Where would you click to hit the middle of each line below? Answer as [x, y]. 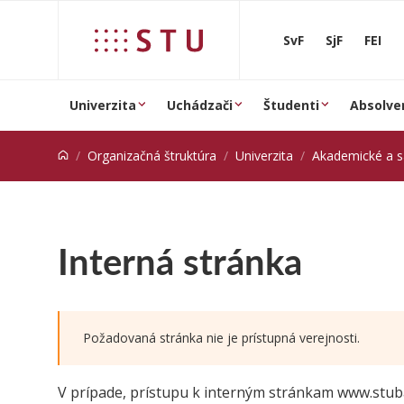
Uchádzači [200, 105]
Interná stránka [180, 260]
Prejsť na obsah [67, 17]
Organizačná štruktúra [152, 156]
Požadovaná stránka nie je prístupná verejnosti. [221, 338]
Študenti [291, 105]
